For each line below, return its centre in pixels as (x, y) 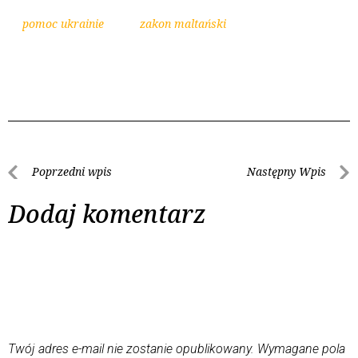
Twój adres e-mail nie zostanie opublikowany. (131, 348)
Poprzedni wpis (72, 171)
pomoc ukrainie (63, 23)
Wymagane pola (301, 348)
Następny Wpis (286, 171)
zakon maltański (183, 23)
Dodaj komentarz (107, 213)
